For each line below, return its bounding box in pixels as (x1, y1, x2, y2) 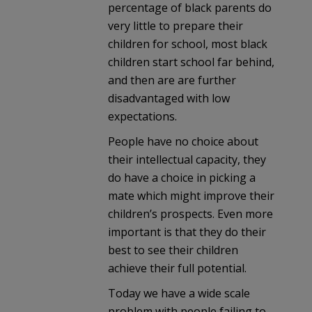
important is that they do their (108, 224, 266, 240)
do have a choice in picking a (108, 170, 256, 186)
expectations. (108, 109, 177, 125)
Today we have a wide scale (108, 286, 250, 302)
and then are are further (108, 72, 236, 88)
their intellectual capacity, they (108, 152, 266, 168)
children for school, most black (108, 36, 267, 52)
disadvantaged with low (108, 91, 230, 107)
